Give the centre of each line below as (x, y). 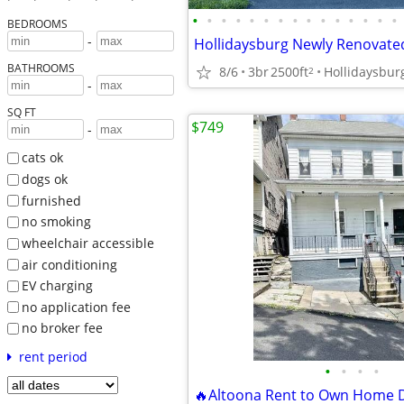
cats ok (42, 158)
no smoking (56, 222)
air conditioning (69, 264)
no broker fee (62, 328)
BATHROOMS (41, 68)
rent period (53, 357)
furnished (51, 200)
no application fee (76, 307)
